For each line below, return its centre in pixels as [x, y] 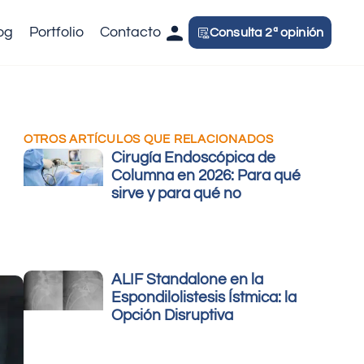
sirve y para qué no [177, 193]
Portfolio [56, 32]
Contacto [130, 32]
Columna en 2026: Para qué [206, 175]
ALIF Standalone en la [188, 279]
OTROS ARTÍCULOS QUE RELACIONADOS [148, 139]
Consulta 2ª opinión [266, 32]
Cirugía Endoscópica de [194, 158]
